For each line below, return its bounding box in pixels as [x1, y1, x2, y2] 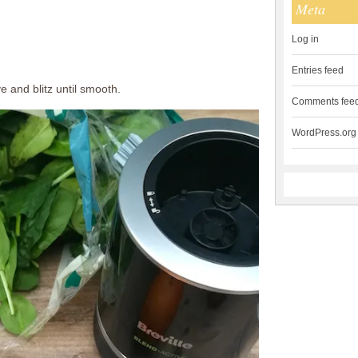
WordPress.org [291, 127, 356, 139]
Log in [291, 34, 319, 46]
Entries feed [291, 65, 344, 77]
